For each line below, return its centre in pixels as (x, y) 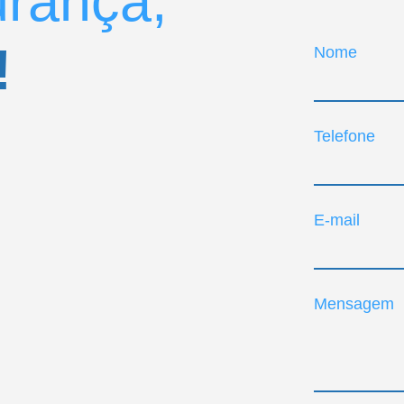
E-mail (337, 220)
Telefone (345, 136)
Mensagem (354, 303)
